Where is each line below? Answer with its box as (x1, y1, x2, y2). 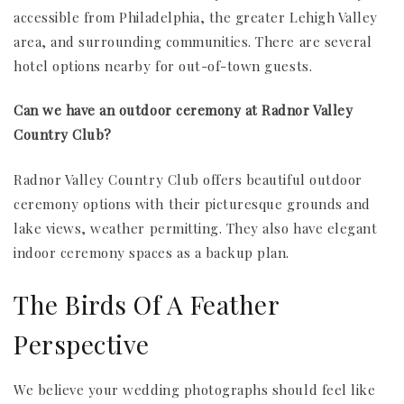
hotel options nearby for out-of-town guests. (14, 56, 313, 75)
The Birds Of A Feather (14, 288, 280, 322)
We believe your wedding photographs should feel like (14, 381, 376, 399)
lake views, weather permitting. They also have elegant (14, 218, 378, 237)
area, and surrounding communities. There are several (14, 32, 372, 50)
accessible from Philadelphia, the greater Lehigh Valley (14, 7, 378, 26)
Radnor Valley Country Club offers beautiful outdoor (14, 170, 363, 188)
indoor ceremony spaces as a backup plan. (14, 243, 289, 262)
